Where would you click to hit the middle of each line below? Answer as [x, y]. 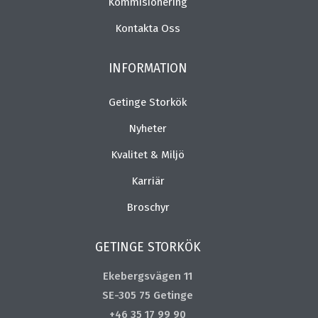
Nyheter [148, 129]
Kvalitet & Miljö [148, 155]
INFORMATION [148, 69]
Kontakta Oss [148, 29]
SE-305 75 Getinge [148, 296]
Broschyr [148, 208]
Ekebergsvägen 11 [148, 276]
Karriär [148, 181]
